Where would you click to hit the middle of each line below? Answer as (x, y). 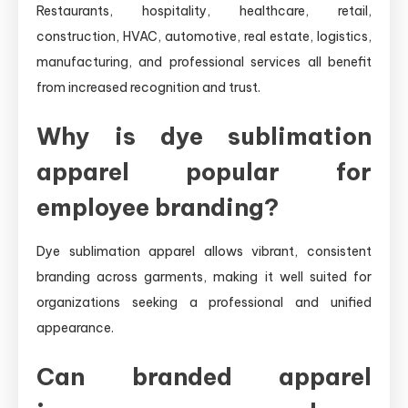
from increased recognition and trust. (148, 87)
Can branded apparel (204, 376)
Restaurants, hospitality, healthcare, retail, (204, 10)
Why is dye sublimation (204, 136)
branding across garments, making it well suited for (204, 276)
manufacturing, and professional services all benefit (204, 61)
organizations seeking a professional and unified (204, 302)
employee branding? (158, 207)
